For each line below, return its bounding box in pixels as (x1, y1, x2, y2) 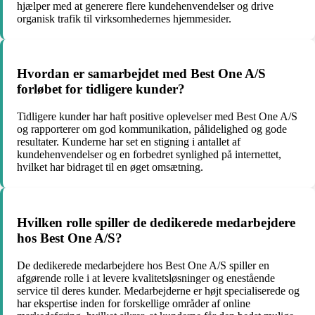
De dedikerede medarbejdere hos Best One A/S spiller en (17, 259, 269, 271)
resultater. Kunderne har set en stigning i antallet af (17, 136, 240, 148)
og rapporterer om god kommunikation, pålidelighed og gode (17, 123, 287, 136)
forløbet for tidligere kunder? (17, 82, 185, 97)
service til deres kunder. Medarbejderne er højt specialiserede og (17, 284, 300, 297)
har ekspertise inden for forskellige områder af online (17, 297, 250, 309)
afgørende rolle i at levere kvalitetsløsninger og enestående (17, 271, 275, 284)
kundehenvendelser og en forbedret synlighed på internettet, (17, 148, 281, 161)
